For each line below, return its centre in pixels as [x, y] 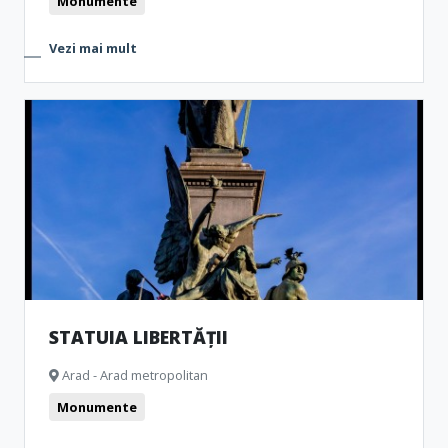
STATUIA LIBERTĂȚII [138, 337]
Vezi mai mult [93, 48]
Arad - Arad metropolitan [133, 375]
